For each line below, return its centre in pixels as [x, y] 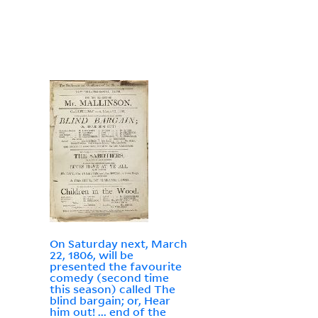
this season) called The [112, 289]
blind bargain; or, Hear [110, 301]
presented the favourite [115, 267]
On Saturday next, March [118, 244]
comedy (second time [109, 278]
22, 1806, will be [91, 255]
